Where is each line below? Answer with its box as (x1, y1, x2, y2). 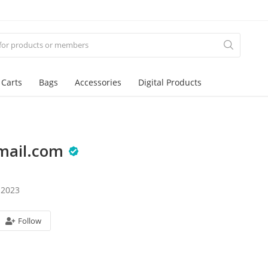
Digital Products (138, 77, 202, 88)
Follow (18, 215, 42, 226)
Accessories (75, 77, 121, 88)
